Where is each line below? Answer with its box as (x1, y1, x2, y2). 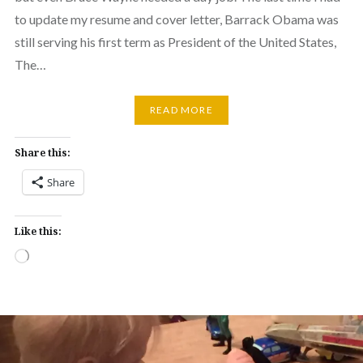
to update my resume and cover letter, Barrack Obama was (14, 11, 339, 27)
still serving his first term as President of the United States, (14, 33, 336, 49)
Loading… (28, 248, 70, 261)
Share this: (14, 145, 70, 160)
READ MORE (150, 104, 213, 117)
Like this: (14, 224, 62, 238)
